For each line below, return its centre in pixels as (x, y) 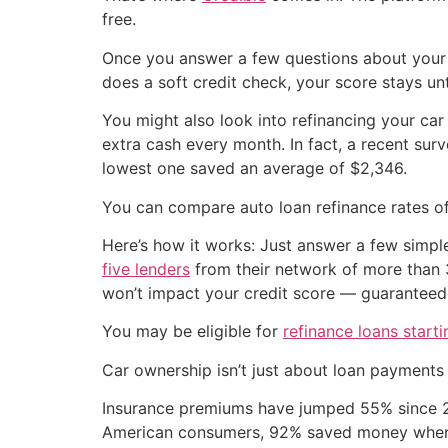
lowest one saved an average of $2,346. (254, 168)
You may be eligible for (192, 331)
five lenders (146, 268)
